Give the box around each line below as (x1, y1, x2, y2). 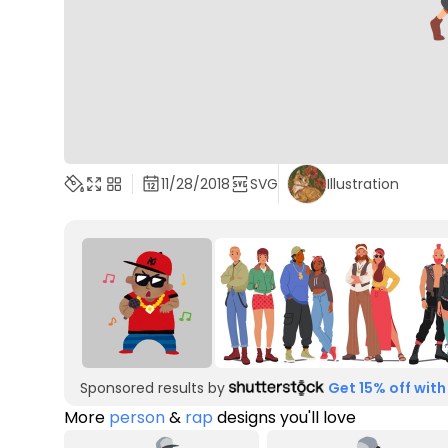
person (109, 406, 165, 429)
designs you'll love (213, 406, 356, 429)
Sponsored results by (80, 378, 225, 398)
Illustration (327, 174, 399, 194)
